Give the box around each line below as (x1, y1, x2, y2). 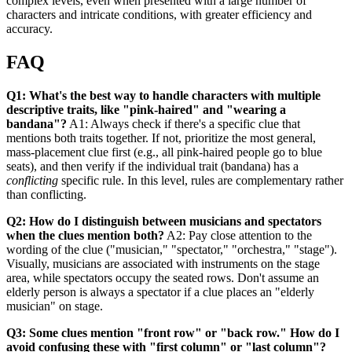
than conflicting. (6, 187, 86, 201)
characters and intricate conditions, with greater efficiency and (6, 7, 312, 21)
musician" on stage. (6, 299, 103, 313)
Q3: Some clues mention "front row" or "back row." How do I (6, 325, 339, 339)
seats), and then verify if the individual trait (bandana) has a (6, 159, 299, 173)
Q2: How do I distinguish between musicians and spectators (6, 214, 321, 228)
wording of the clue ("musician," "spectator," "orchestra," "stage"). (6, 242, 337, 256)
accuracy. (6, 21, 53, 35)
